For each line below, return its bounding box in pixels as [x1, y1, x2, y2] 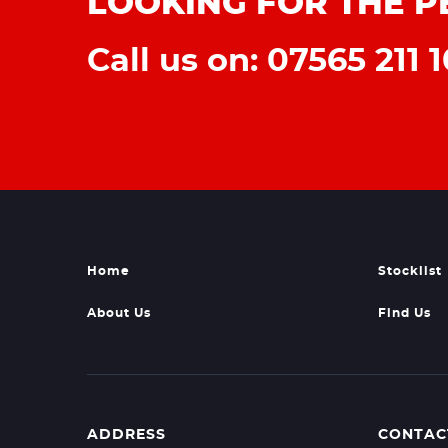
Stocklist [377, 265, 442, 277]
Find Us [377, 307, 431, 319]
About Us [87, 307, 151, 319]
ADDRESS [87, 428, 166, 442]
